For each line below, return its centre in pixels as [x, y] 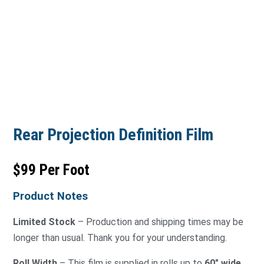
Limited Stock [44, 222]
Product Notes [50, 197]
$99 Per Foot [51, 170]
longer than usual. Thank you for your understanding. [120, 238]
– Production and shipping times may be [159, 222]
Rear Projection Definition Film [113, 135]
